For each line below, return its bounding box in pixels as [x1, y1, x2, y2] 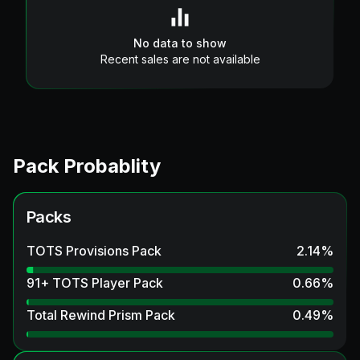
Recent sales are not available [100, 51, 260, 66]
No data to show [133, 35, 227, 50]
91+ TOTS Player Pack [27, 274, 163, 291]
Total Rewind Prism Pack [27, 306, 175, 323]
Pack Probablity [13, 153, 161, 178]
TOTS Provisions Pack [27, 242, 162, 259]
